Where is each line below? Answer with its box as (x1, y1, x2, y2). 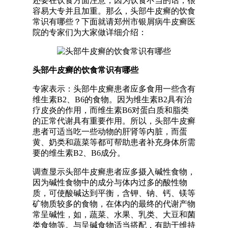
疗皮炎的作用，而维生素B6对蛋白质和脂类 (33, 106, 189, 115)
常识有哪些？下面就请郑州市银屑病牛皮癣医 (33, 17, 195, 26)
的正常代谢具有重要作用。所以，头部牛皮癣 (33, 117, 195, 125)
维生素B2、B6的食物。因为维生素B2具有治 (33, 95, 192, 104)
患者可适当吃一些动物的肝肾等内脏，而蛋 (33, 127, 187, 136)
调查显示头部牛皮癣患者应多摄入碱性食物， (33, 167, 195, 176)
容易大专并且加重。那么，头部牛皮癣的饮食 (33, 7, 195, 15)
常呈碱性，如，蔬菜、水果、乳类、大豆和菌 (33, 210, 195, 219)
